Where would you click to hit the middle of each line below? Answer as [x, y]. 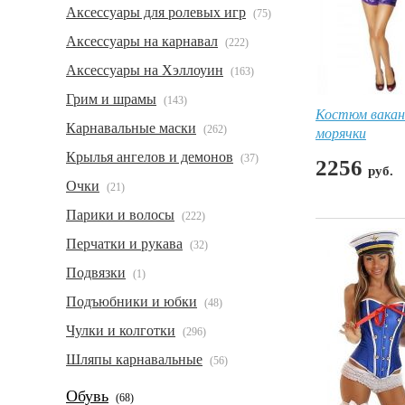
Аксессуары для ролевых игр [156, 12]
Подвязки [96, 273]
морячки [341, 132]
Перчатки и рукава [124, 244]
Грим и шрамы [111, 99]
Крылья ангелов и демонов [150, 157]
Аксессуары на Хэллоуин [145, 70]
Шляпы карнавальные [134, 359]
